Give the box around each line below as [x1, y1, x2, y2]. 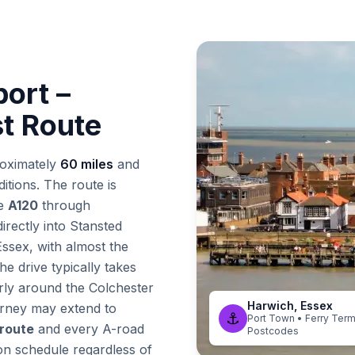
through [38, 197, 90, 213]
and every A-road [34, 321, 144, 337]
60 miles [60, 156, 113, 172]
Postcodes [247, 325, 299, 337]
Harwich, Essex [247, 299, 333, 312]
